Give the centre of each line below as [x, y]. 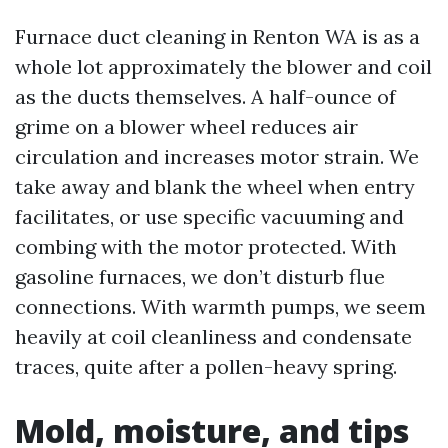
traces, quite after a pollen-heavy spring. [206, 366]
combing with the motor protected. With [206, 246]
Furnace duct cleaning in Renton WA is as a [217, 36]
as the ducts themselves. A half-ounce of [205, 96]
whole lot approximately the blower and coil [223, 66]
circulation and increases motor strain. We [217, 156]
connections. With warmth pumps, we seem [220, 306]
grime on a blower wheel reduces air [186, 126]
